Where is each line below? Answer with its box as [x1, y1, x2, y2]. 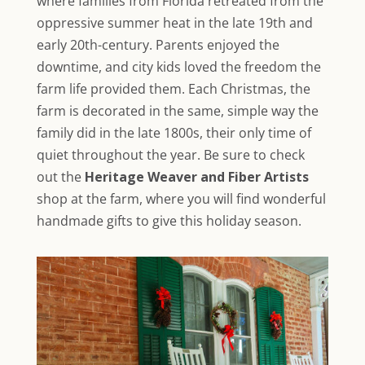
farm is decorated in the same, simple [36, 102, 268, 121]
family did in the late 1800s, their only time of [36, 124, 311, 143]
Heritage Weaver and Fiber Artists [84, 168, 309, 187]
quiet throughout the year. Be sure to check [36, 146, 305, 165]
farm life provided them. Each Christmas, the [36, 80, 310, 99]
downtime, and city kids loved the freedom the [36, 58, 321, 77]
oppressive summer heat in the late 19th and [36, 14, 313, 33]
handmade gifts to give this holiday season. [36, 212, 301, 231]
